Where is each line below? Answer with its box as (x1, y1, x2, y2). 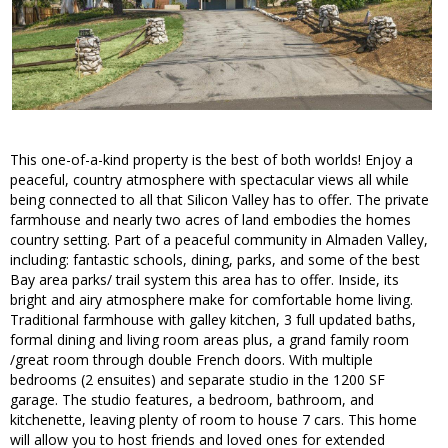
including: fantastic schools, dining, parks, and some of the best (10, 250, 420, 270)
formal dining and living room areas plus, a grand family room (10, 330, 409, 350)
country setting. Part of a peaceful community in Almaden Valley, (10, 230, 428, 250)
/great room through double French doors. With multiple (10, 350, 373, 370)
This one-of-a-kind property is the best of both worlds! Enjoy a (10, 150, 413, 170)
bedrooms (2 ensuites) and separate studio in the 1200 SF (10, 370, 385, 390)
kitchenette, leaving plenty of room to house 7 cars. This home (10, 410, 417, 430)
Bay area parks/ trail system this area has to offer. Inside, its (10, 270, 399, 290)
